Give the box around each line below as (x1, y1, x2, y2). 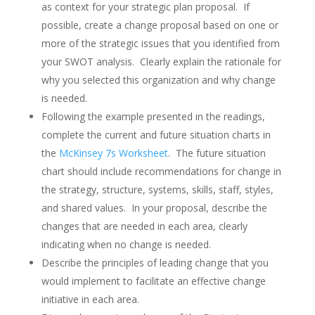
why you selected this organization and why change (41, 73, 276, 86)
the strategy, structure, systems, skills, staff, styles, (41, 183, 274, 196)
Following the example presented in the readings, (41, 110, 265, 123)
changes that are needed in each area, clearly (41, 219, 247, 233)
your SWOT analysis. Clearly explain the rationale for (41, 55, 281, 68)
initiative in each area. (41, 292, 142, 306)
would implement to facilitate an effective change (41, 274, 266, 288)
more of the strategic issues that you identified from (41, 37, 280, 50)
